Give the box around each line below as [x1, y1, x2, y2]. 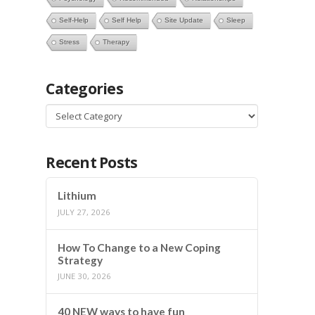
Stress [59, 37, 80, 46]
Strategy [58, 253, 103, 266]
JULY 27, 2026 [58, 206, 111, 217]
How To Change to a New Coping [58, 240, 221, 254]
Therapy [103, 37, 130, 46]
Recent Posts [46, 152, 138, 172]
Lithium [58, 189, 97, 202]
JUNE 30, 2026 [58, 271, 112, 282]
